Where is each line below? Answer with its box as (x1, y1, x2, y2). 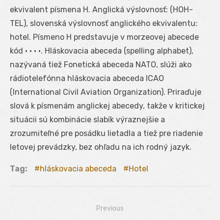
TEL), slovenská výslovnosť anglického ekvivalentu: (10, 18, 197, 28)
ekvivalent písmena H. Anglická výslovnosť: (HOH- (10, 4, 193, 14)
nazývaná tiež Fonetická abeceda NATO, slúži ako (10, 59, 192, 69)
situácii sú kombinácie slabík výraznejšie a (10, 114, 165, 124)
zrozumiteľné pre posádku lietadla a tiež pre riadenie (10, 128, 203, 138)
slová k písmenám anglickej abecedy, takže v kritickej (10, 101, 205, 110)
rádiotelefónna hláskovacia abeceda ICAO (10, 73, 164, 83)
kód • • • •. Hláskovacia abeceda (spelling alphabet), (10, 46, 193, 55)
